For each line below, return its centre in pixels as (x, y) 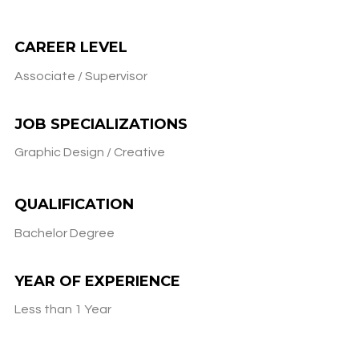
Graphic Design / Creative (90, 152)
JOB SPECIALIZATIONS (101, 124)
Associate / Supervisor (81, 76)
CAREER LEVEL (71, 47)
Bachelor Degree (65, 233)
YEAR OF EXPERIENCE (97, 281)
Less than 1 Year (63, 309)
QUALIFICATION (74, 204)
